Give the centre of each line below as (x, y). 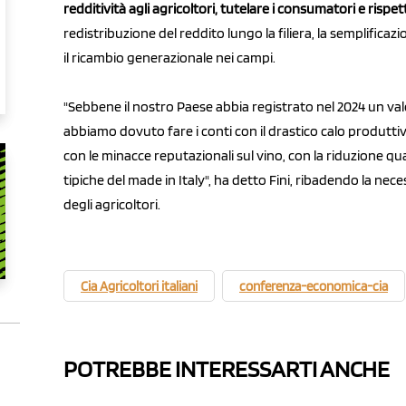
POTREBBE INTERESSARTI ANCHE (227, 369)
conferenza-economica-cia (314, 287)
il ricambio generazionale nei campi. (169, 58)
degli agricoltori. (112, 205)
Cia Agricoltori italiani (139, 287)
